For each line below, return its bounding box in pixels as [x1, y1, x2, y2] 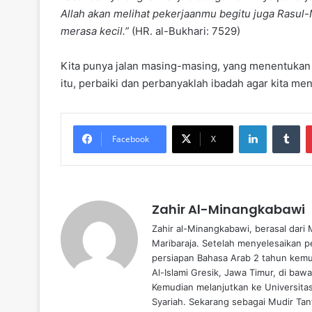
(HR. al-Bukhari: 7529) [129, 24, 240, 38]
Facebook [112, 133, 149, 146]
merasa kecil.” [61, 24, 129, 38]
